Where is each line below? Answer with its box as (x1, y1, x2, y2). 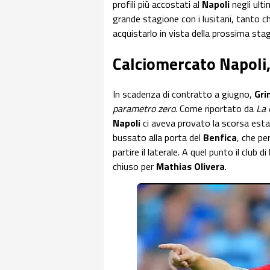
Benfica (203, 130, 237, 145)
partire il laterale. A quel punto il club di (113, 145, 269, 160)
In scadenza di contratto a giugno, (113, 87, 254, 102)
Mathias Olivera (156, 159, 225, 174)
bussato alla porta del (113, 130, 203, 145)
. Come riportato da (175, 101, 256, 116)
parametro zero (113, 101, 175, 116)
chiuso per (113, 159, 156, 174)
